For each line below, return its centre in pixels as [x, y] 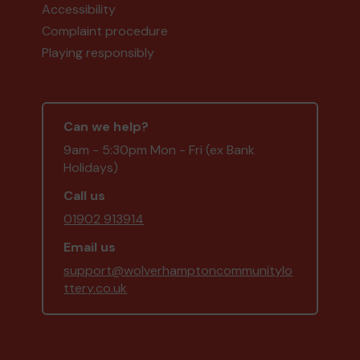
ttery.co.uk [96, 288]
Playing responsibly [98, 52]
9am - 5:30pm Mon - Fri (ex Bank [160, 149]
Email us [90, 247]
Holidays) [91, 167]
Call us [85, 195]
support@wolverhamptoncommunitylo [178, 270]
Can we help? [106, 126]
